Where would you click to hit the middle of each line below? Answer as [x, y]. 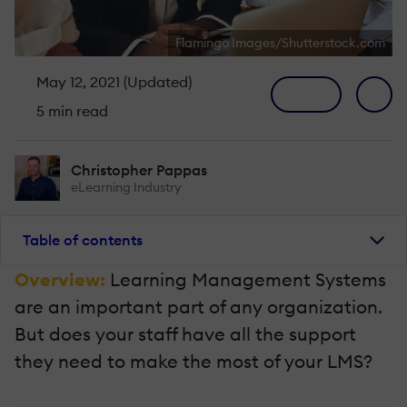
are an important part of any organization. [199, 306]
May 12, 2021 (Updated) [112, 81]
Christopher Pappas [139, 169]
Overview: [62, 279]
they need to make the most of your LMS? [194, 361]
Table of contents [83, 240]
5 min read [70, 110]
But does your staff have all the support [185, 333]
